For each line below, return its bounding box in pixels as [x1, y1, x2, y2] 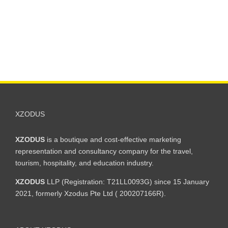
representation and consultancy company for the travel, [15, 147, 193, 156]
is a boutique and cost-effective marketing [45, 135, 181, 144]
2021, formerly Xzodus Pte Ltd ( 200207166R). [15, 189, 166, 198]
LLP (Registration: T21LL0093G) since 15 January [45, 178, 209, 186]
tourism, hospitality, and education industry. [15, 159, 154, 167]
